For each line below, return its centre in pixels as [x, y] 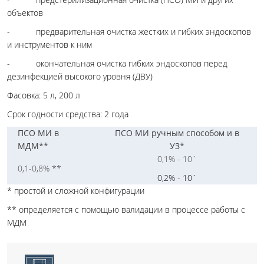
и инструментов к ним [49, 44]
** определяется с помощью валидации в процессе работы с [126, 209]
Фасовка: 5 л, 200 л [44, 95]
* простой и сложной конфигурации [76, 190]
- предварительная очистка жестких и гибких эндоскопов [129, 31]
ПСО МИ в [38, 133]
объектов [25, 12]
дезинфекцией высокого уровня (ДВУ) [80, 76]
